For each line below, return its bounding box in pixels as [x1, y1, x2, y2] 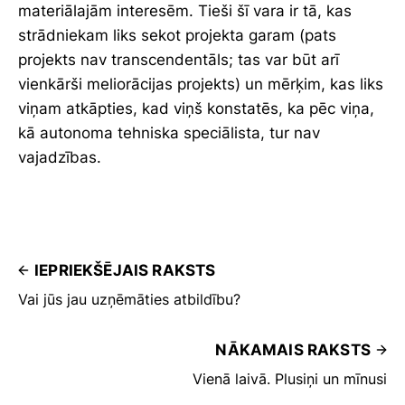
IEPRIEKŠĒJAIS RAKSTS [34, 260, 216, 279]
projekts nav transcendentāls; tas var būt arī [18, 50, 339, 69]
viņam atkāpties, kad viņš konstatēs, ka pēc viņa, [18, 99, 374, 118]
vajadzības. [18, 147, 101, 166]
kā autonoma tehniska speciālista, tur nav [18, 123, 320, 142]
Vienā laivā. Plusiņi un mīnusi [193, 369, 387, 388]
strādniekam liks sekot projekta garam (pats [18, 25, 336, 44]
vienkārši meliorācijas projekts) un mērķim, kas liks [18, 74, 383, 93]
